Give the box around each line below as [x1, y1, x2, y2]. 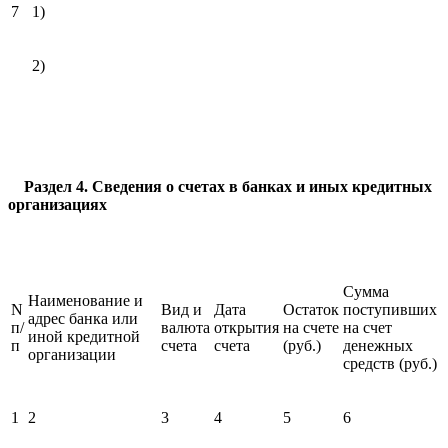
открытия [214, 318, 279, 336]
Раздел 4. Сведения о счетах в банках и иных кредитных [24, 177, 432, 195]
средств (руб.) [343, 354, 437, 372]
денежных [343, 336, 413, 354]
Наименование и [28, 291, 143, 309]
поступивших [343, 300, 437, 318]
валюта [161, 318, 210, 336]
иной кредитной [28, 327, 140, 345]
